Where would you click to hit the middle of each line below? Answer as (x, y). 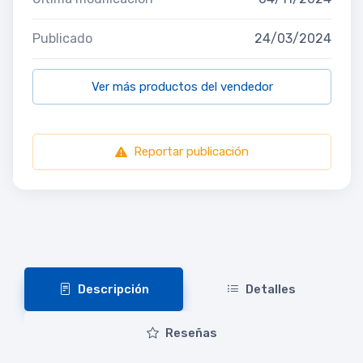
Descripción (113, 289)
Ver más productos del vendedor (182, 86)
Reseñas (191, 333)
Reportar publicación (191, 151)
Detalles (270, 289)
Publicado (62, 38)
